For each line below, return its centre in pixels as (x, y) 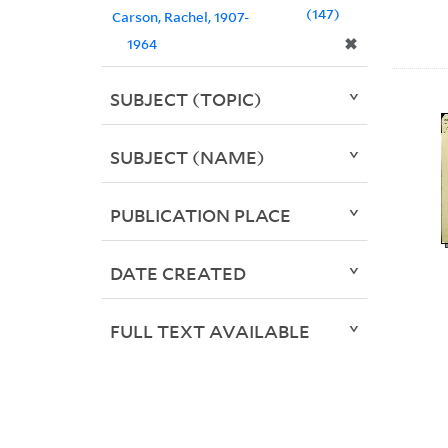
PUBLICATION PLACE (200, 215)
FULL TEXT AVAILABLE (209, 331)
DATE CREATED (177, 273)
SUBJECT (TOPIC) (185, 99)
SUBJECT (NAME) (187, 157)
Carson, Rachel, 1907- (180, 17)
